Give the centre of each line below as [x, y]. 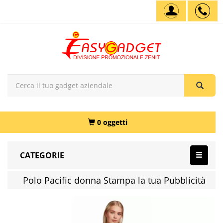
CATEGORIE [42, 155]
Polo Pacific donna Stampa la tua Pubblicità [114, 180]
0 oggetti [112, 122]
